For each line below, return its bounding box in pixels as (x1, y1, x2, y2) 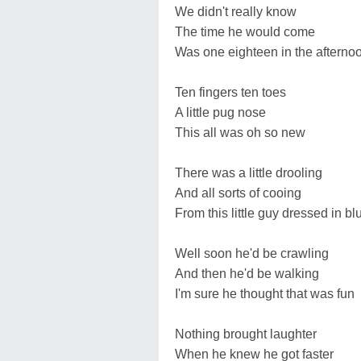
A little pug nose (175, 105, 266, 119)
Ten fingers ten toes (175, 85, 286, 99)
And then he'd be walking (175, 266, 319, 280)
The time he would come (175, 24, 315, 39)
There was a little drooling (175, 165, 322, 180)
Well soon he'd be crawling (175, 246, 329, 260)
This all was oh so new (175, 125, 305, 139)
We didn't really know (175, 4, 297, 19)
